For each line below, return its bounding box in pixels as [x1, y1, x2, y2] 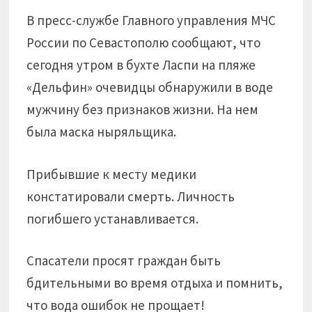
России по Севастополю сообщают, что [26, 34, 261, 51]
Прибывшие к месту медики [26, 165, 197, 182]
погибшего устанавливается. [26, 210, 199, 227]
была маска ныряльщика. [26, 123, 177, 140]
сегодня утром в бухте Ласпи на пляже [26, 56, 256, 73]
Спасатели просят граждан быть [26, 252, 221, 269]
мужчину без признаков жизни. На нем [26, 101, 259, 118]
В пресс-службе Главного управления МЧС [26, 12, 276, 29]
